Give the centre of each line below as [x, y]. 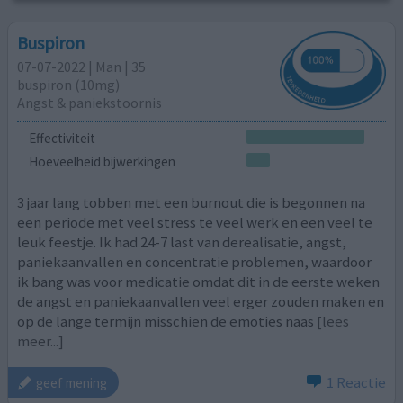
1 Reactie [356, 382]
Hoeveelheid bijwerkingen [102, 162]
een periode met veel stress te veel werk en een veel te [195, 222]
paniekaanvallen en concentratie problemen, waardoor [195, 261]
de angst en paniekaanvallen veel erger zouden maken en [201, 301]
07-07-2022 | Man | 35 [82, 67]
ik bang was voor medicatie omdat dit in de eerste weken [199, 281]
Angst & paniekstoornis [90, 103]
